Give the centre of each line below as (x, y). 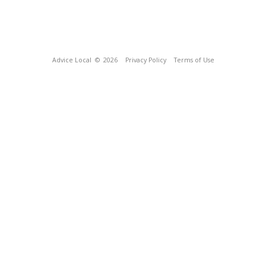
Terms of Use (194, 60)
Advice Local (72, 60)
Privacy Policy (145, 60)
